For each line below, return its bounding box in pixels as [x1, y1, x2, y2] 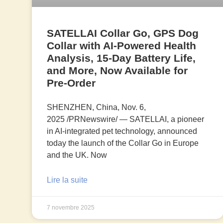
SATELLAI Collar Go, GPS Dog [46, 27, 199, 39]
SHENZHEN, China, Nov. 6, [46, 103, 146, 112]
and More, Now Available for [46, 65, 188, 77]
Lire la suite [46, 176, 88, 185]
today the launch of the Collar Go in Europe [46, 139, 199, 148]
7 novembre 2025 [46, 204, 95, 212]
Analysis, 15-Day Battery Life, [46, 52, 196, 64]
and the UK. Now [46, 151, 107, 160]
